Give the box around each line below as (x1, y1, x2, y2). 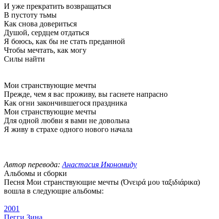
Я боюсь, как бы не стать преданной (4, 37, 125, 45)
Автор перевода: (4, 160, 62, 169)
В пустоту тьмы (4, 10, 57, 19)
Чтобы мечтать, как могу (4, 45, 87, 54)
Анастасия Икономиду (62, 160, 137, 169)
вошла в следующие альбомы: (4, 186, 104, 195)
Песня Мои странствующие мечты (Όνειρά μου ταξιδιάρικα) (4, 177, 200, 186)
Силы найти (4, 54, 45, 63)
